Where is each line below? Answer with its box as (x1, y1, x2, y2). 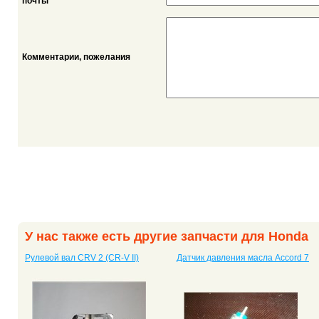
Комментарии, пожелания (22, 51, 130, 62)
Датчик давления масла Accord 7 (177, 253, 309, 263)
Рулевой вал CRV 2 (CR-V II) (25, 253, 139, 263)
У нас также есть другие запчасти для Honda (25, 229, 308, 244)
